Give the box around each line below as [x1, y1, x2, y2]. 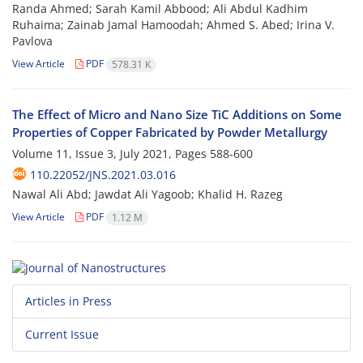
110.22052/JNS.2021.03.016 [30, 167, 176, 183]
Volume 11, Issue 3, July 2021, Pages [12, 146, 210, 162]
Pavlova [12, 33, 53, 49]
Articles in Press [25, 293, 112, 309]
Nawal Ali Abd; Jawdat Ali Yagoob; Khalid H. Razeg [12, 186, 283, 203]
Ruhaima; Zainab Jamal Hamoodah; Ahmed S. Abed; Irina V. [12, 17, 335, 33]
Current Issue [25, 326, 99, 342]
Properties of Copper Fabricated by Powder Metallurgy [12, 124, 327, 141]
